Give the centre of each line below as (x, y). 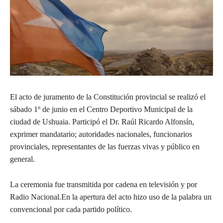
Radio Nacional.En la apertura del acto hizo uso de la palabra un (111, 197)
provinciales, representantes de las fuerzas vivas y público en (105, 146)
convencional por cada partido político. (71, 209)
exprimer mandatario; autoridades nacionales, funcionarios (101, 134)
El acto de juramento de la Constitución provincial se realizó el (108, 97)
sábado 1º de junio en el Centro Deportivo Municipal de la (101, 109)
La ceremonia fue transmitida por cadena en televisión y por (104, 184)
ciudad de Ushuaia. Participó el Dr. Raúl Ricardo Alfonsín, (102, 121)
